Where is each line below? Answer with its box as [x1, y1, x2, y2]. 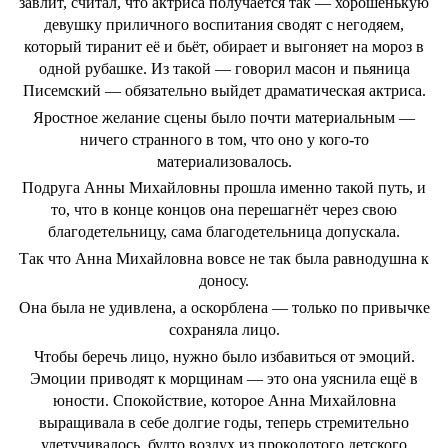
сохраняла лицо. [168, 320, 280, 338]
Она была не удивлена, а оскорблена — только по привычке [18, 298, 430, 316]
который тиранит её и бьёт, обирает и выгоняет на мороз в [24, 37, 424, 55]
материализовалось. [156, 152, 292, 170]
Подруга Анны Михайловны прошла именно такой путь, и [22, 179, 426, 197]
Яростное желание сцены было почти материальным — [33, 108, 415, 126]
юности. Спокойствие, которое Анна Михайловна [52, 391, 396, 409]
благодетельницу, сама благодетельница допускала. [48, 223, 400, 241]
